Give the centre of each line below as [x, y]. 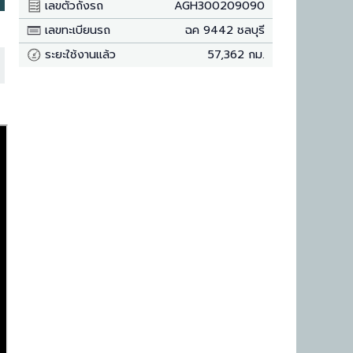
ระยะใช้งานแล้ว [78, 54]
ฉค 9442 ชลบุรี [225, 30]
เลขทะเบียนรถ [75, 30]
